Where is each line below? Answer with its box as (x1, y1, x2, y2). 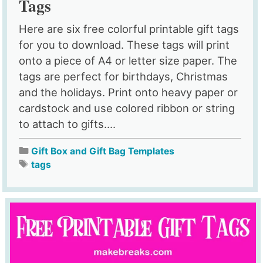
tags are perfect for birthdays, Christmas (19, 69, 228, 83)
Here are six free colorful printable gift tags (19, 22, 240, 35)
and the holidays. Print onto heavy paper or (19, 85, 238, 99)
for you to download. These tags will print (19, 38, 230, 51)
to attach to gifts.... (19, 117, 116, 130)
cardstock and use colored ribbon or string (19, 101, 235, 114)
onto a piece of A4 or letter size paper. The (19, 53, 238, 67)
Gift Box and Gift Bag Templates (31, 145, 175, 157)
